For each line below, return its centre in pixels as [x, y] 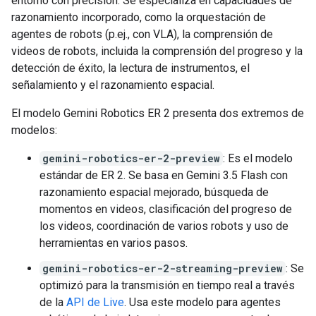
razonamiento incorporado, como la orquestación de [139, 17]
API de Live [95, 302]
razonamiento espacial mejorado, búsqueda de [154, 192]
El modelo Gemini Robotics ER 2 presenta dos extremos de [158, 113]
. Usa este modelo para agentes [202, 302]
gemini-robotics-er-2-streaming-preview [163, 268]
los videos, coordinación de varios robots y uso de [164, 226]
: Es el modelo [258, 158]
